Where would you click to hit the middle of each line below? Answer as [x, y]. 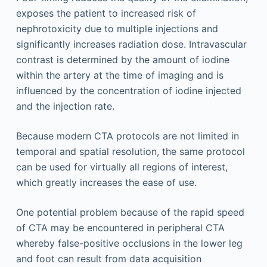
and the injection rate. [65, 106]
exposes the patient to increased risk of [106, 13]
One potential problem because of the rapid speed [130, 212]
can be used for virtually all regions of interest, [122, 167]
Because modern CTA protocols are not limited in [127, 136]
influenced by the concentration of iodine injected [128, 91]
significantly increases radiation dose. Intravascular [131, 44]
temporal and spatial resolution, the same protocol [130, 151]
